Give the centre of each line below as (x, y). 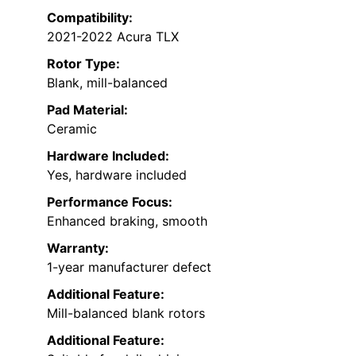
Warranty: (78, 248)
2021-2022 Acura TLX (113, 36)
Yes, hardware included (117, 174)
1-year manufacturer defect (129, 267)
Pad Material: (87, 109)
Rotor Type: (83, 63)
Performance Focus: (110, 201)
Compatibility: (90, 17)
